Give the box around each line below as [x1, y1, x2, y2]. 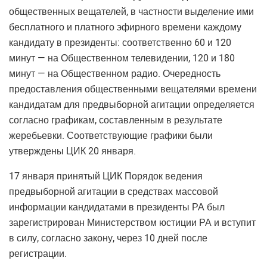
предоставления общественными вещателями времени [9, 83, 257, 95]
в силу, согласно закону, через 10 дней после [9, 232, 207, 244]
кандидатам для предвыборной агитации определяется [9, 99, 254, 110]
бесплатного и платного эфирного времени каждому [9, 21, 241, 33]
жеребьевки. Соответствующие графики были [9, 130, 213, 141]
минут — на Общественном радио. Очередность [9, 68, 221, 79]
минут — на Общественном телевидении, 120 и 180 [9, 52, 235, 64]
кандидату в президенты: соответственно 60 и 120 [9, 37, 231, 48]
